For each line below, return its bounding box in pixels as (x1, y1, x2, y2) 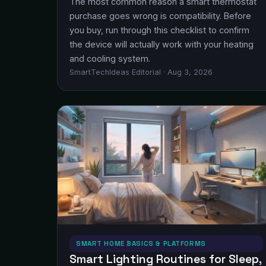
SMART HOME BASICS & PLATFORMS (76, 239, 206, 248)
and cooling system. (69, 53, 150, 64)
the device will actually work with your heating (69, 39, 254, 49)
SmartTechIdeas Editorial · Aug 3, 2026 (69, 68, 213, 77)
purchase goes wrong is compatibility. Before (69, 11, 251, 21)
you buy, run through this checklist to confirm (69, 25, 249, 35)
